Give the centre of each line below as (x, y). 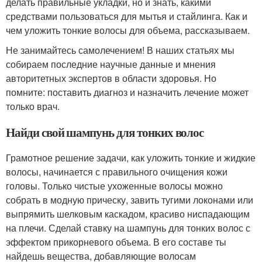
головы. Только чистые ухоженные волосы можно (114, 186)
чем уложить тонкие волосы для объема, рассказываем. (128, 30)
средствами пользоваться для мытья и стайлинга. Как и (127, 16)
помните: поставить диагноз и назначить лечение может (127, 92)
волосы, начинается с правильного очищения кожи (117, 172)
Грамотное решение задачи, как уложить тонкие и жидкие (131, 158)
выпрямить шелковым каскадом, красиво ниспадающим (128, 214)
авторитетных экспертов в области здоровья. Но (111, 78)
